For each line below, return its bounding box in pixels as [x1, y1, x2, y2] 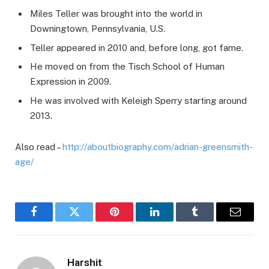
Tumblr [194, 215, 226, 226]
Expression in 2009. [30, 76, 111, 87]
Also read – [15, 141, 62, 152]
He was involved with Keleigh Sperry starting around [30, 95, 247, 106]
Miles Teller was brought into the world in [30, 8, 202, 19]
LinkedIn [154, 215, 193, 226]
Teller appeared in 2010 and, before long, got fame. [30, 42, 243, 53]
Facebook [33, 215, 75, 226]
